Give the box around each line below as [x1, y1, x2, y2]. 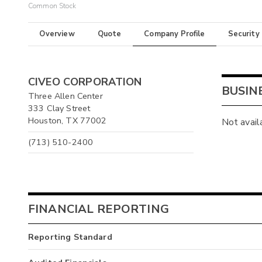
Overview [39, 29, 75, 40]
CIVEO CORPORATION [28, 75, 142, 89]
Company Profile [144, 29, 205, 40]
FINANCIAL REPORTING [28, 201, 169, 217]
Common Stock [28, 1, 76, 11]
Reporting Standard [28, 231, 112, 243]
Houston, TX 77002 [28, 115, 107, 127]
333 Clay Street [28, 102, 91, 115]
